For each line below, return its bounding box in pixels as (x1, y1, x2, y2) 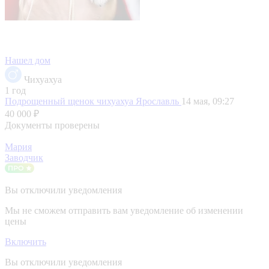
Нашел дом (5, 55, 50, 65)
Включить (5, 236, 46, 247)
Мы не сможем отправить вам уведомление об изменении (5, 205, 243, 216)
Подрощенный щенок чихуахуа (5, 95, 136, 106)
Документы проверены (5, 119, 100, 130)
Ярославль (136, 95, 181, 106)
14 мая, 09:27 (181, 95, 234, 106)
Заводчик (5, 152, 43, 163)
